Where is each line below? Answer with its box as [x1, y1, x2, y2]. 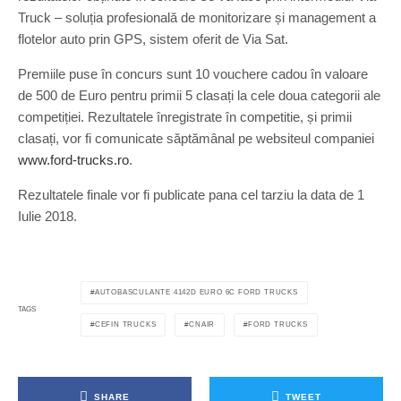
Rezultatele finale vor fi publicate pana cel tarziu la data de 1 [18, 187, 364, 202]
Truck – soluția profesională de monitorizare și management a [18, 10, 376, 25]
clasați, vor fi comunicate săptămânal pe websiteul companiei [18, 131, 374, 146]
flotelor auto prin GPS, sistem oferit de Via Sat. [18, 31, 288, 47]
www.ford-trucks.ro [18, 152, 129, 167]
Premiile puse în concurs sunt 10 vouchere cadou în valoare [18, 66, 368, 81]
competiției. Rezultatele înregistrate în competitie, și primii [18, 109, 352, 124]
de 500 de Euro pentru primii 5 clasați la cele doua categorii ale [18, 88, 380, 103]
